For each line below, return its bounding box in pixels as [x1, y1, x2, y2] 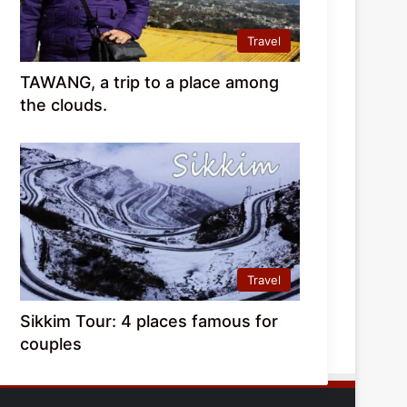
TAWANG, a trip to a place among [20, 72, 280, 92]
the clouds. [20, 94, 108, 114]
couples [20, 333, 83, 353]
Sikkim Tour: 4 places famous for [20, 311, 279, 331]
